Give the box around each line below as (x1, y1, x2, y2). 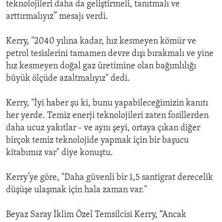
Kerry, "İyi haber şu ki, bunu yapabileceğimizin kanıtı (6, 99, 208, 109)
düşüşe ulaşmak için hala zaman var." (6, 185, 147, 195)
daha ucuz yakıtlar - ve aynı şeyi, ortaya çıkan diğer (6, 123, 200, 133)
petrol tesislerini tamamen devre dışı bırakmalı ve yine (6, 49, 214, 59)
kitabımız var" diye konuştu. (6, 148, 113, 158)
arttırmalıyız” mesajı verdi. (6, 12, 108, 22)
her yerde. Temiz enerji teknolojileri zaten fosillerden (6, 111, 209, 121)
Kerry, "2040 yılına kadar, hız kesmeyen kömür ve (6, 37, 196, 47)
